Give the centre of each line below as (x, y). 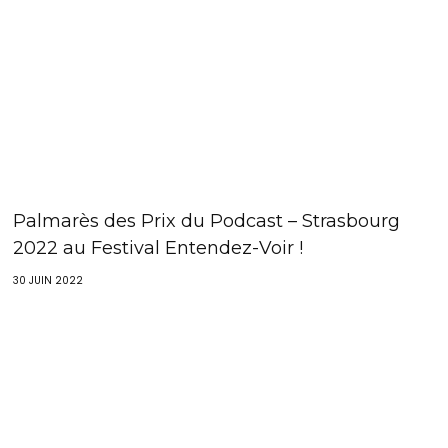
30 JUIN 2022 (48, 280)
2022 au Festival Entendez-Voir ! (158, 247)
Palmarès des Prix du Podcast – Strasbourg (207, 220)
